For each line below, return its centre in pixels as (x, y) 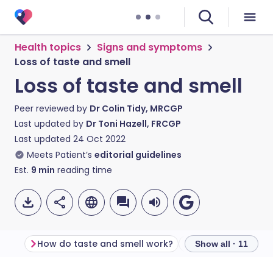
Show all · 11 (222, 244)
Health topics (48, 47)
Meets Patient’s (59, 155)
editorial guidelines (138, 155)
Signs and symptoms (150, 47)
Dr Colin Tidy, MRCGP (136, 108)
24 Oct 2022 (99, 139)
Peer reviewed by (52, 108)
